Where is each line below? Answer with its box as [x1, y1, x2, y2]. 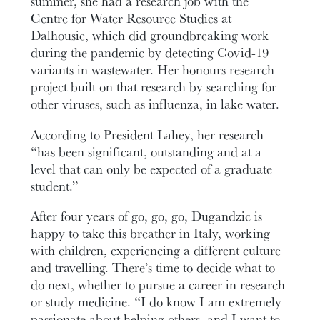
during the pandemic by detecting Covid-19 [31, 43, 269, 62]
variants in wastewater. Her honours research [31, 60, 275, 79]
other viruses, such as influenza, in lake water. [31, 94, 280, 114]
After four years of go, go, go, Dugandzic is [31, 206, 263, 226]
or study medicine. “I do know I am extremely [31, 292, 282, 311]
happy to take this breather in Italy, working [31, 224, 271, 243]
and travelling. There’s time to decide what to [31, 258, 276, 277]
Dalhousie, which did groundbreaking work [31, 26, 269, 45]
